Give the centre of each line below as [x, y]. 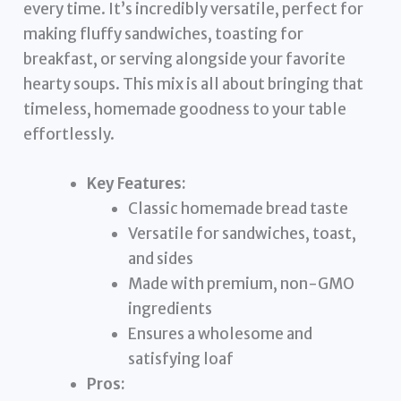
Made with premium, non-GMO [241, 283]
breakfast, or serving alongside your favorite [185, 59]
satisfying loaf [180, 358]
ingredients [170, 308]
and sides [160, 258]
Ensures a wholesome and [220, 333]
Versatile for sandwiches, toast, [242, 233]
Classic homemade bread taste [238, 208]
